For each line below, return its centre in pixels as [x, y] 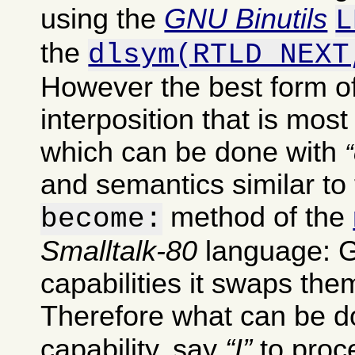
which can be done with [193, 152]
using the [103, 19]
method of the [258, 217]
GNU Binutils [246, 19]
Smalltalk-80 [119, 251]
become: [102, 219]
